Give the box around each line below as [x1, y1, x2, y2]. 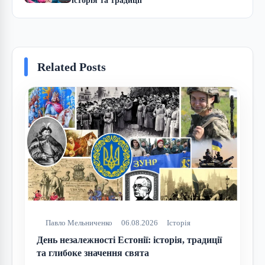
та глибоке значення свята [37, 248, 149, 258]
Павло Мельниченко [46, 218, 112, 228]
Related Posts [37, 60, 106, 73]
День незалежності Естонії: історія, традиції [37, 235, 222, 245]
